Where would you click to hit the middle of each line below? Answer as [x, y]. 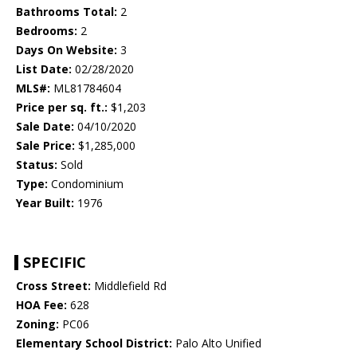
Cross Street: [53, 286]
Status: [37, 165]
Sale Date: [45, 127]
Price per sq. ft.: [62, 108]
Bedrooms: [47, 31]
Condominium [86, 184]
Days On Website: [67, 50]
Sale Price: [45, 146]
